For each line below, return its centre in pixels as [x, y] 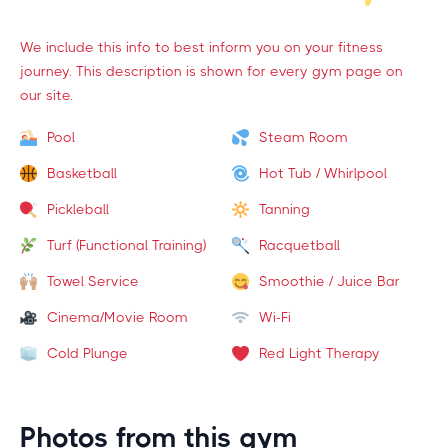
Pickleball [78, 209]
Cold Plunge [87, 353]
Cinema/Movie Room [117, 317]
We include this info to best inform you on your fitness [201, 47]
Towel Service [93, 281]
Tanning [284, 209]
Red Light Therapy [319, 353]
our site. [46, 95]
